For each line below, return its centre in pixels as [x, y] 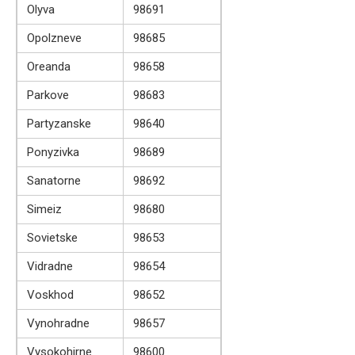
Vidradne [50, 266]
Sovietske [52, 237]
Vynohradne [58, 323]
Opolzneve [54, 38]
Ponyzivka [53, 152]
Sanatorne [54, 180]
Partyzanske [59, 123]
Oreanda [49, 66]
